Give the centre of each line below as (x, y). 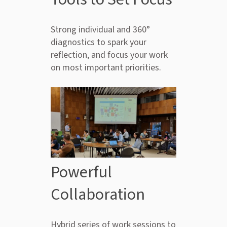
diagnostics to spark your (99, 43)
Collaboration (98, 195)
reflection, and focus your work (109, 55)
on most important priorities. (106, 68)
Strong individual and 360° (100, 30)
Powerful (81, 173)
